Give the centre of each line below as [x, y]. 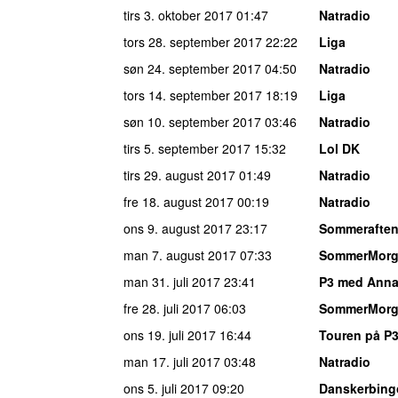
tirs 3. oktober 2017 [178, 15]
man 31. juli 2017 [172, 281]
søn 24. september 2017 [192, 68]
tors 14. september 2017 [193, 95]
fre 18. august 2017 [179, 201]
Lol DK [339, 148]
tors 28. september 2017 [193, 41]
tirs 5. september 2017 [187, 148]
